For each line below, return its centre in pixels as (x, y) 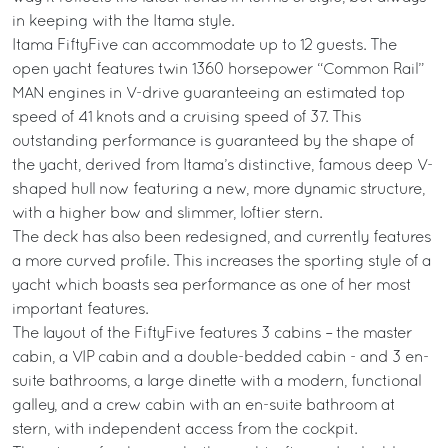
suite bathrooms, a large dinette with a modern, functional (216, 382)
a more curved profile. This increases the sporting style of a (221, 262)
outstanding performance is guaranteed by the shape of (213, 142)
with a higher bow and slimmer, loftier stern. (167, 214)
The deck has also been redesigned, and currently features (221, 238)
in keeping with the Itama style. (123, 22)
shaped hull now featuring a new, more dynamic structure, (218, 190)
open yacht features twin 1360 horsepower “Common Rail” (218, 70)
